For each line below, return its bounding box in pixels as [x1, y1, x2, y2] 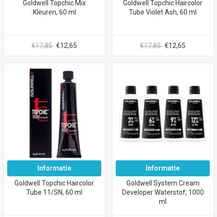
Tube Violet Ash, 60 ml [129, 8, 197, 16]
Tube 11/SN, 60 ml [26, 188, 82, 197]
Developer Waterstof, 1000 [122, 188, 204, 197]
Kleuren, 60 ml [32, 8, 76, 16]
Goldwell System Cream [126, 179, 200, 187]
